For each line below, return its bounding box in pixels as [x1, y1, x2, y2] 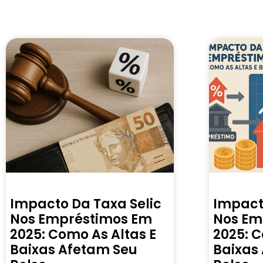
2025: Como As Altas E [10, 225, 156, 244]
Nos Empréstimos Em [10, 210, 152, 228]
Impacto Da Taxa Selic [10, 194, 161, 213]
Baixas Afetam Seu [10, 240, 137, 259]
